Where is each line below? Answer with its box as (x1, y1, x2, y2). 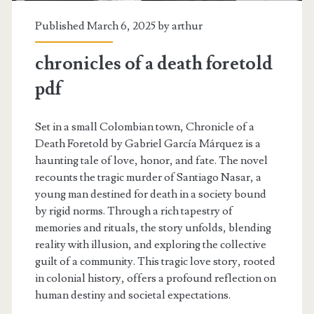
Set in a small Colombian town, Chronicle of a (34, 119, 254, 134)
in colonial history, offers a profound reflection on (34, 271, 276, 285)
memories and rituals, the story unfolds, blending (34, 220, 271, 235)
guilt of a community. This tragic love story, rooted (34, 254, 275, 268)
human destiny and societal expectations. (34, 287, 231, 302)
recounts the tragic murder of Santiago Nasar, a (34, 170, 261, 184)
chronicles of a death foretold (34, 51, 273, 76)
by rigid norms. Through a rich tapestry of (34, 203, 233, 218)
